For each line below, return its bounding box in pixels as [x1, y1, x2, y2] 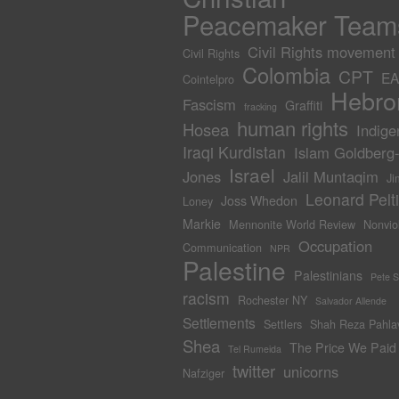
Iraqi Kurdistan [182, 141, 286, 163]
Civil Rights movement [247, 41, 395, 62]
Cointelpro [182, 70, 234, 87]
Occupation [297, 235, 372, 256]
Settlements [182, 313, 256, 332]
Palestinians [293, 266, 362, 284]
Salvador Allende [314, 294, 387, 307]
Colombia [241, 60, 330, 90]
